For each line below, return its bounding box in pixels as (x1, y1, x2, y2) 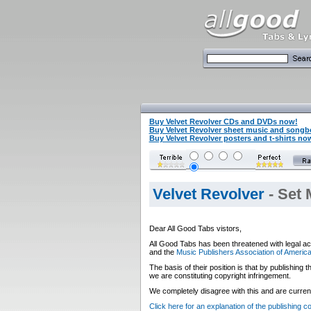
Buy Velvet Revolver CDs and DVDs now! (149, 117, 298, 126)
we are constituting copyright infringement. (149, 271, 291, 280)
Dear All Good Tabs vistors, (149, 224, 242, 233)
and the (149, 248, 176, 256)
